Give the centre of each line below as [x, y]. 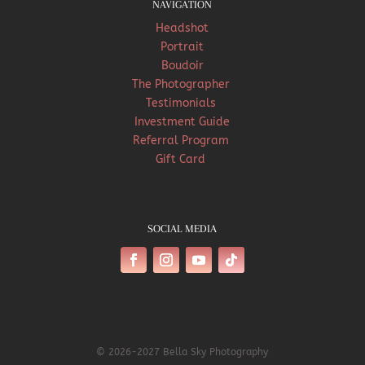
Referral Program [182, 140]
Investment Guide [182, 121]
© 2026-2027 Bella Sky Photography [182, 352]
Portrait [182, 46]
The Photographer [182, 84]
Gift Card [182, 159]
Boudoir [182, 65]
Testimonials [182, 103]
